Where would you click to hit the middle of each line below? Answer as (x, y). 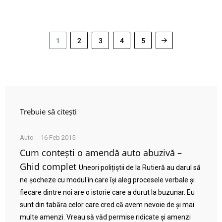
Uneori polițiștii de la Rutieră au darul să (140, 167)
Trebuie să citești (48, 111)
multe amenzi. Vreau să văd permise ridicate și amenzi (105, 217)
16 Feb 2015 (58, 138)
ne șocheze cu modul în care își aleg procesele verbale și (107, 180)
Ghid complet (48, 166)
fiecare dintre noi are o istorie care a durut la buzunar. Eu (107, 192)
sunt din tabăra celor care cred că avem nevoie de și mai (107, 205)
